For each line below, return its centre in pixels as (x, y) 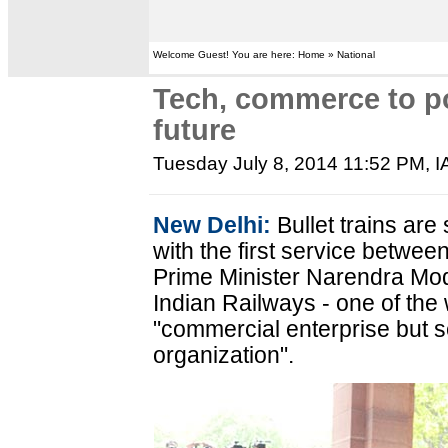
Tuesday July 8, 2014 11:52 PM (289, 163)
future (195, 130)
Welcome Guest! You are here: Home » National (264, 54)
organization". (224, 355)
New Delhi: (212, 225)
